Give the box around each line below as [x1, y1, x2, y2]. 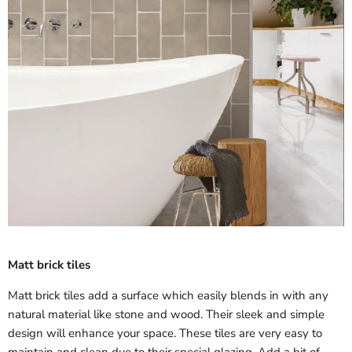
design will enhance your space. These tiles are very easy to [8, 325, 322, 342]
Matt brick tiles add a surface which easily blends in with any [8, 288, 328, 304]
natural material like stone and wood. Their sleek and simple [8, 306, 324, 323]
